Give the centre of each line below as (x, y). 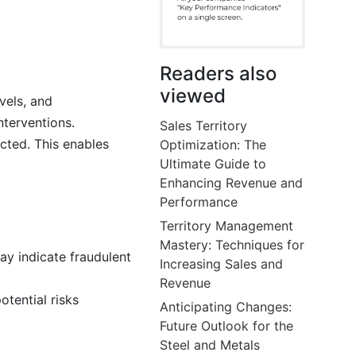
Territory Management (227, 225)
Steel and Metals (210, 344)
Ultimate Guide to (213, 163)
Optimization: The (213, 144)
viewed (193, 95)
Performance (199, 201)
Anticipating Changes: (226, 306)
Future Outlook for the (227, 325)
